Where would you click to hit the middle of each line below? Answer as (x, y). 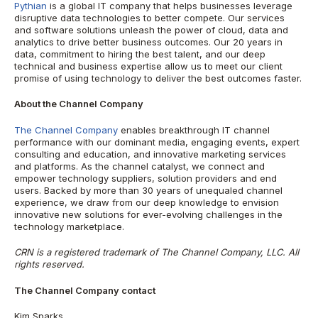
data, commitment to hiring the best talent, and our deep (140, 54)
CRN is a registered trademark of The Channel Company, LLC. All (157, 252)
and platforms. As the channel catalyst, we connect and (139, 166)
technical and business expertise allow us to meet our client (148, 66)
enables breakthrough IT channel (195, 130)
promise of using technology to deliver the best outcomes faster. (158, 78)
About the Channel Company (79, 104)
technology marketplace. (69, 226)
